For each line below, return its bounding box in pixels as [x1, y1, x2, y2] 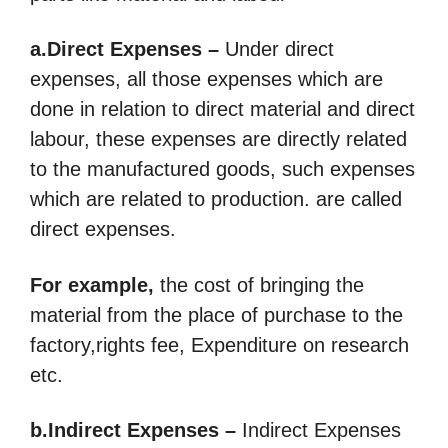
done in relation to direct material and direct [30, 98, 415, 121]
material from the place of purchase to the [30, 303, 403, 326]
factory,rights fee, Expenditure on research [30, 333, 409, 356]
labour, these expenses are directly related [30, 128, 407, 151]
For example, [30, 273, 154, 296]
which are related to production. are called [30, 188, 402, 211]
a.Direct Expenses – [30, 38, 219, 61]
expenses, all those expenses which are [30, 68, 383, 91]
